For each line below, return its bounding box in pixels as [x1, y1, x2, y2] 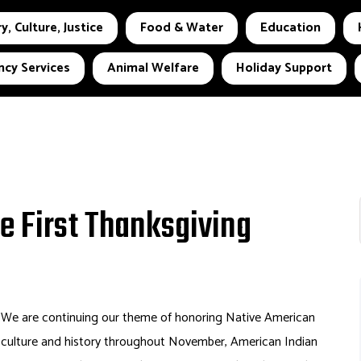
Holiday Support [236, 57, 332, 79]
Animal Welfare [107, 57, 199, 79]
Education [259, 17, 321, 39]
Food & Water [139, 17, 223, 39]
